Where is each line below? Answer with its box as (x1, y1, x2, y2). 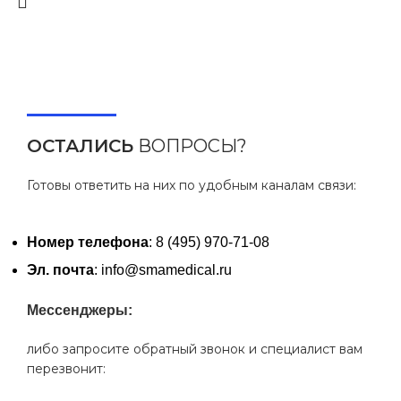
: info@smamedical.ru (94, 261, 232, 277)
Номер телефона (27, 234, 149, 250)
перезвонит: (27, 360, 106, 377)
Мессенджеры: (27, 302, 132, 318)
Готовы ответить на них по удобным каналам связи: (27, 176, 356, 193)
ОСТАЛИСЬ (27, 134, 133, 157)
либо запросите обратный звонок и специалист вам (27, 340, 363, 357)
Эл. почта (27, 261, 94, 277)
